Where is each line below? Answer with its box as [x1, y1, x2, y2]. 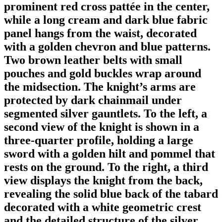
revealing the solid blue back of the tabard [4, 187, 218, 200]
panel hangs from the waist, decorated [4, 26, 197, 40]
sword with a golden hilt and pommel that [4, 147, 215, 160]
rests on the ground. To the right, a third [4, 160, 208, 173]
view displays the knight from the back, [4, 173, 203, 187]
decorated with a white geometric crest [4, 200, 201, 214]
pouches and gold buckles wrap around [4, 66, 201, 80]
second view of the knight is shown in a [4, 120, 199, 133]
